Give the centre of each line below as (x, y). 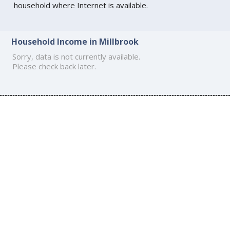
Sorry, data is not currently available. (76, 57)
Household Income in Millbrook (75, 42)
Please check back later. (54, 66)
